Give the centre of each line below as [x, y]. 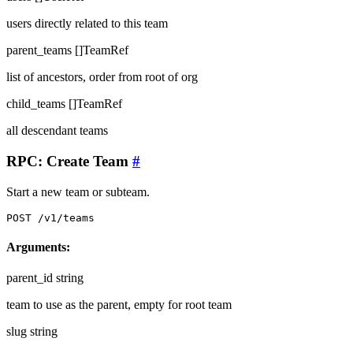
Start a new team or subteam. [78, 191]
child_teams [36, 104]
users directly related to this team [87, 24]
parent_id [30, 278]
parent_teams [39, 50]
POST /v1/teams [50, 217]
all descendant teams [57, 131]
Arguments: [38, 247]
